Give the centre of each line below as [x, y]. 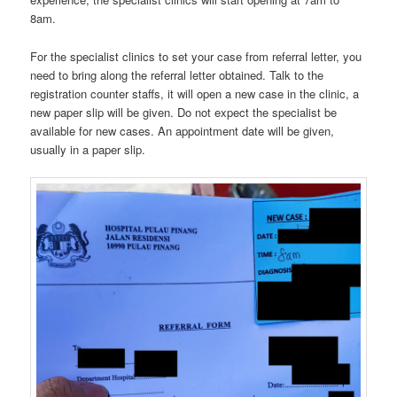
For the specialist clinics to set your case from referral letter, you [196, 56]
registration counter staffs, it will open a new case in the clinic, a [195, 93]
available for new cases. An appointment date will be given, [183, 130]
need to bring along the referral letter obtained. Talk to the [177, 74]
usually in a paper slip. [88, 149]
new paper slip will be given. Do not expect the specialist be [184, 112]
